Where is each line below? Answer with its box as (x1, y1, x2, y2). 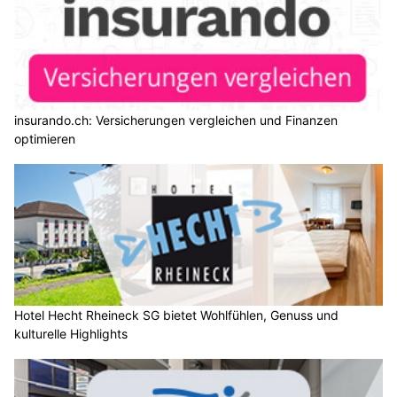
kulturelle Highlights (14, 325, 128, 341)
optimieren (14, 131, 75, 147)
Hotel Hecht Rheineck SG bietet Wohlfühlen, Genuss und (14, 307, 339, 323)
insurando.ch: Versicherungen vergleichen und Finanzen (14, 113, 338, 128)
